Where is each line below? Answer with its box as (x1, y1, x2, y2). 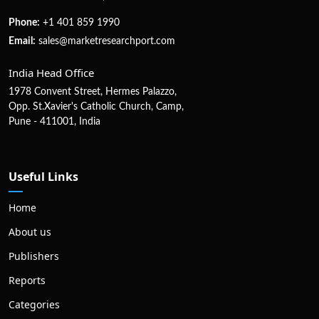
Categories (9, 298, 60, 312)
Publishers (9, 249, 59, 263)
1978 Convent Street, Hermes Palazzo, (9, 87, 177, 98)
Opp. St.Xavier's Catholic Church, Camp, (9, 102, 184, 113)
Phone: (9, 18, 40, 28)
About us (9, 225, 51, 239)
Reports (9, 273, 46, 288)
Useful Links (9, 169, 78, 185)
